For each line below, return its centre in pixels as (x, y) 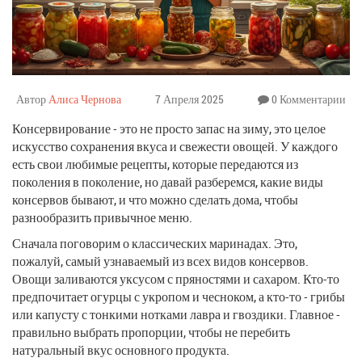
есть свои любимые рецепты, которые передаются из (155, 164)
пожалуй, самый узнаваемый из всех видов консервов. (160, 261)
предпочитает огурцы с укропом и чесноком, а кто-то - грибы (179, 296)
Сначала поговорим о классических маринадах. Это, (155, 243)
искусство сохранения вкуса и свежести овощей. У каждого (175, 146)
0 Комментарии (307, 99)
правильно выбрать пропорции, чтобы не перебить (151, 332)
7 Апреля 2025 (189, 99)
